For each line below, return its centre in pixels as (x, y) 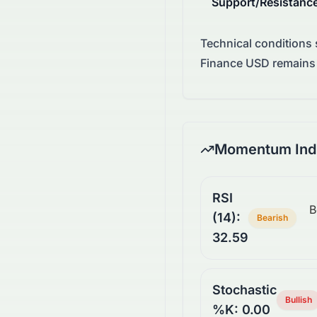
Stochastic (244, 290)
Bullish (299, 300)
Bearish (272, 218)
